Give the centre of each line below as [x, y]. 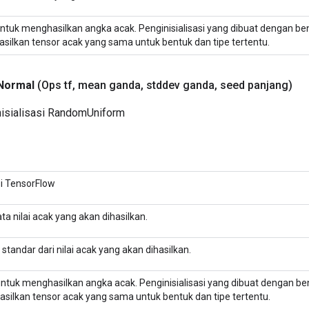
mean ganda [108, 85]
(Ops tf [55, 85]
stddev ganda [179, 85]
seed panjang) [255, 85]
